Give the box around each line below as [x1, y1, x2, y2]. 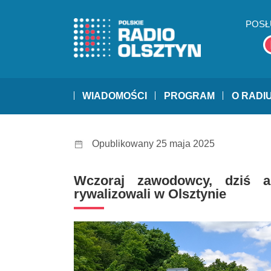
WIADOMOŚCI [82, 91, 147, 102]
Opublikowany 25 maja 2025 [92, 139, 215, 149]
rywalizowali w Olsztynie [74, 186, 226, 202]
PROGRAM [164, 91, 215, 102]
